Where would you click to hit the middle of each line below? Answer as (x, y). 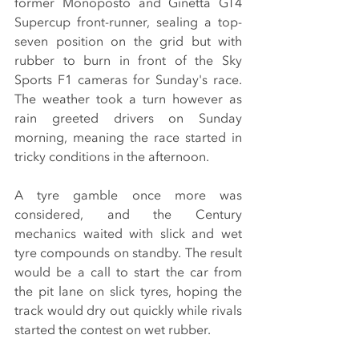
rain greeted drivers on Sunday (128, 119)
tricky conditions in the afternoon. (112, 157)
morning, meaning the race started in (128, 138)
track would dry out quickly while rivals (128, 311)
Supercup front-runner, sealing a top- (128, 23)
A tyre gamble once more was (128, 196)
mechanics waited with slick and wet (128, 234)
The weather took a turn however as (128, 100)
